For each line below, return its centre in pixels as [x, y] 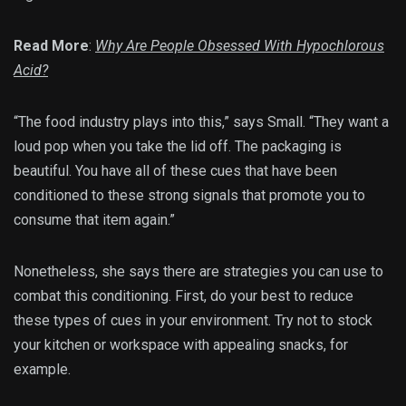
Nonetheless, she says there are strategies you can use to [198, 271]
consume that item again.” [94, 219]
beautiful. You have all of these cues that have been [175, 170]
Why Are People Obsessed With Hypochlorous [240, 45]
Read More [51, 45]
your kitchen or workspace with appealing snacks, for [181, 344]
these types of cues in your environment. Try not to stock [193, 320]
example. [44, 369]
